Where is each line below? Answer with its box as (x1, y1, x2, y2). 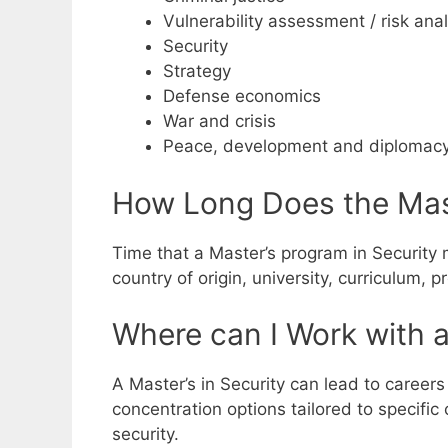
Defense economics (163, 86, 321, 107)
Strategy (163, 61, 231, 82)
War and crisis (163, 111, 276, 132)
